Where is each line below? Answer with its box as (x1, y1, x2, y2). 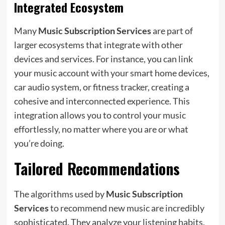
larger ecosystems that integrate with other (14, 39, 183, 50)
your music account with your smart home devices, (14, 67, 209, 78)
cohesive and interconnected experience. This (14, 95, 190, 106)
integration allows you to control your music (14, 109, 186, 121)
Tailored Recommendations (14, 157, 180, 180)
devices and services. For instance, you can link (14, 53, 193, 64)
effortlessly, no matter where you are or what (14, 123, 188, 135)
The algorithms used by (14, 188, 106, 199)
